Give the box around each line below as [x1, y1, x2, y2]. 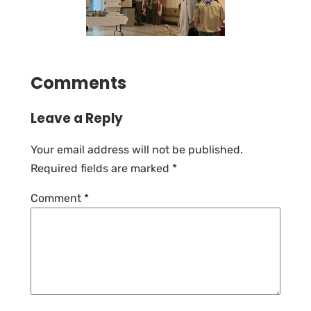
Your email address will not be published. [31, 142, 243, 156]
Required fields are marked [31, 161, 172, 175]
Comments [31, 71, 126, 94]
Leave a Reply [31, 108, 123, 128]
